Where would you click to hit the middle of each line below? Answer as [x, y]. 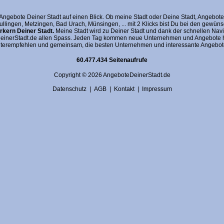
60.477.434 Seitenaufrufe [112, 60]
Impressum [157, 89]
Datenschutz [69, 89]
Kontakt [124, 89]
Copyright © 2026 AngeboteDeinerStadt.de [112, 75]
